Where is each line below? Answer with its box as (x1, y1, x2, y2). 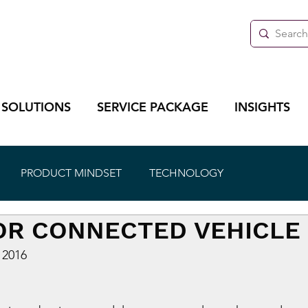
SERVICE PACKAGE (96, 99, 208, 115)
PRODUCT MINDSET (21, 166, 122, 180)
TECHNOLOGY (149, 166, 223, 180)
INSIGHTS (234, 99, 290, 115)
